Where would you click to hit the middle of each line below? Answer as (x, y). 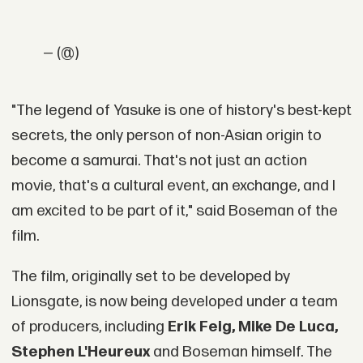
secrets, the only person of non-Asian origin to (166, 136)
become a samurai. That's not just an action (159, 161)
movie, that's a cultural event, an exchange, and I (173, 186)
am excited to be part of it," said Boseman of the (174, 211)
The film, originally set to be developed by (150, 276)
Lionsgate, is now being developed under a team (174, 301)
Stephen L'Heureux (82, 352)
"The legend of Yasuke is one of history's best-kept (181, 111)
